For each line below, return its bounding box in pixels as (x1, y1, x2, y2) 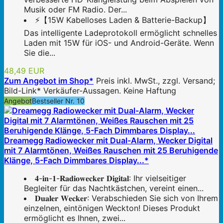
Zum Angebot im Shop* (4, 76, 94, 86)
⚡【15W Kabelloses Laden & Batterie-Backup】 (35, 15, 211, 25)
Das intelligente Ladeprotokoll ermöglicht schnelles (24, 28, 217, 38)
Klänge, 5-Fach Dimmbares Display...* (4, 155, 149, 166)
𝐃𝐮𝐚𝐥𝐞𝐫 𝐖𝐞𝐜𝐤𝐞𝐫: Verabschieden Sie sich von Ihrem (35, 193, 218, 204)
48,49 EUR (4, 66, 44, 76)
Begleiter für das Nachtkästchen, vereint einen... (24, 183, 204, 194)
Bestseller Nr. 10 (32, 97, 85, 106)
